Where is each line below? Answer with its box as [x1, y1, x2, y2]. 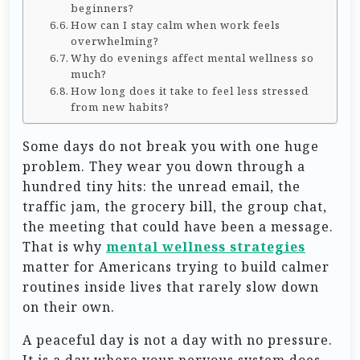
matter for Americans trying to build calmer [22, 257, 329, 276]
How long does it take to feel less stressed [71, 83, 309, 98]
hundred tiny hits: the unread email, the [22, 177, 301, 195]
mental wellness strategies [106, 237, 305, 256]
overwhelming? [71, 33, 160, 48]
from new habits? [71, 99, 170, 114]
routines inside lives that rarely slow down [22, 277, 319, 296]
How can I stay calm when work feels [71, 17, 281, 32]
